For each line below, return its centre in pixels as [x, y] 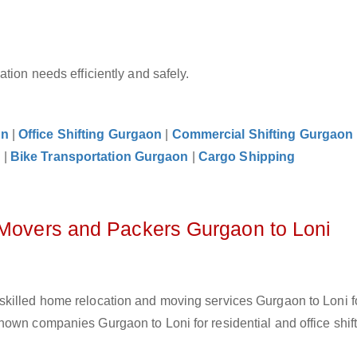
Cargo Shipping [247, 157]
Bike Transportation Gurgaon [99, 157]
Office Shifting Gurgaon [90, 134]
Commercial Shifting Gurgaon [263, 134]
